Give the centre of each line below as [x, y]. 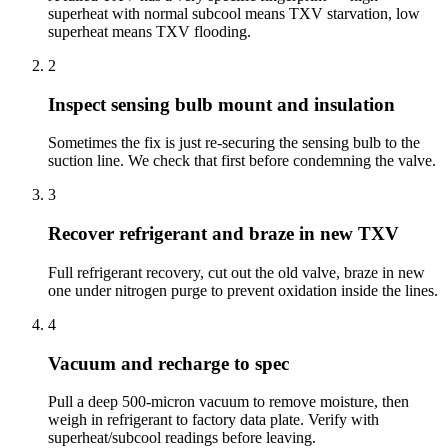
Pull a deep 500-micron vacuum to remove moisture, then [228, 402]
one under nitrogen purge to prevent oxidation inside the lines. [243, 290]
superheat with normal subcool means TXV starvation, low [234, 13]
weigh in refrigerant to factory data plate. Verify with [213, 420]
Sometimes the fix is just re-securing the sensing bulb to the [234, 143]
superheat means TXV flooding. [149, 31]
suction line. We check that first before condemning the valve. [242, 161]
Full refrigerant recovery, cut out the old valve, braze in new [236, 272]
